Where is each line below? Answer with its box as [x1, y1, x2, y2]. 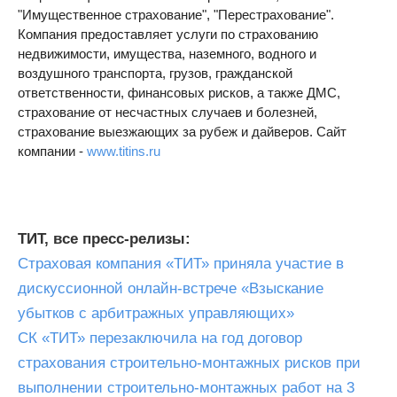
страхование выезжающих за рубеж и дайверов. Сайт [18, 124, 346, 139]
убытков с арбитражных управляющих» [18, 305, 294, 322]
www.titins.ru [87, 144, 160, 159]
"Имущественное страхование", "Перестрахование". [18, 7, 334, 22]
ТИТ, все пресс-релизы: [18, 230, 191, 247]
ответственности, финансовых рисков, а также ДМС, [18, 85, 340, 100]
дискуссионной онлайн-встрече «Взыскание [18, 280, 323, 297]
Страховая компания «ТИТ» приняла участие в [18, 255, 344, 272]
